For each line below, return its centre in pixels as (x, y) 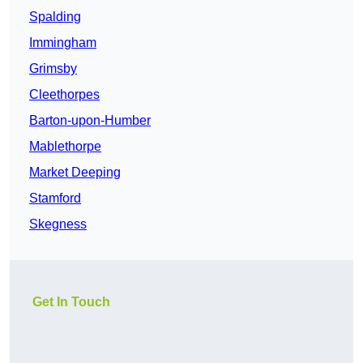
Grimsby (53, 69)
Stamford (55, 199)
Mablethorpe (65, 147)
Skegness (58, 224)
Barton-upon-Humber (90, 121)
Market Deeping (75, 173)
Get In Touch (71, 302)
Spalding (55, 17)
